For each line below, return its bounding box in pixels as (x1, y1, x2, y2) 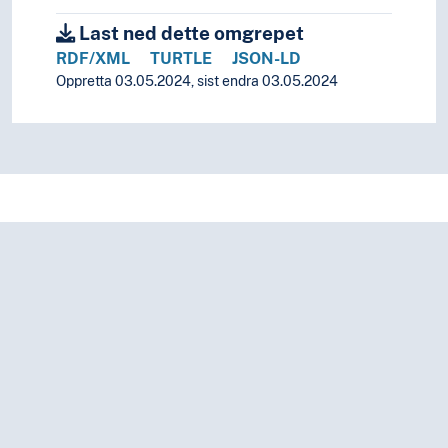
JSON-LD (232, 49, 301, 69)
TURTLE (150, 49, 212, 69)
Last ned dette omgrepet (75, 22, 304, 45)
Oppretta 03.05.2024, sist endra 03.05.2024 (56, 73, 338, 90)
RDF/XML (56, 49, 130, 69)
